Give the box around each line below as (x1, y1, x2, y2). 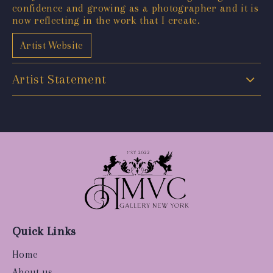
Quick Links (12, 224, 76, 239)
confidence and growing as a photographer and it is (12, 1, 258, 14)
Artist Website (20, 39, 83, 51)
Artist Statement (12, 71, 107, 87)
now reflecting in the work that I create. (12, 13, 200, 26)
